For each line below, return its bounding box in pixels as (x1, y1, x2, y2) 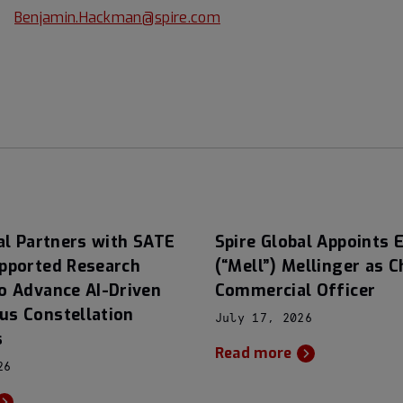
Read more (214, 343, 292, 363)
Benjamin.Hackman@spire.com (13, 8, 220, 27)
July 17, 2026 (214, 312, 312, 325)
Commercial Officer (214, 280, 376, 301)
